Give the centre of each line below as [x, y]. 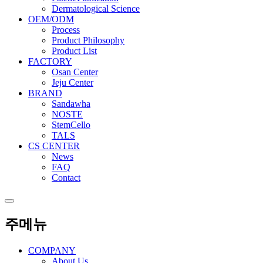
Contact [66, 177]
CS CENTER [54, 146]
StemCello [71, 124]
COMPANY [52, 250]
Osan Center [75, 72]
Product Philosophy [88, 40]
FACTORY [50, 61]
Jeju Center [73, 82]
